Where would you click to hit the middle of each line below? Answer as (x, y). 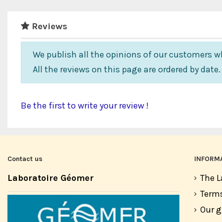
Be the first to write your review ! (85, 105)
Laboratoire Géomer (51, 178)
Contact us (25, 159)
